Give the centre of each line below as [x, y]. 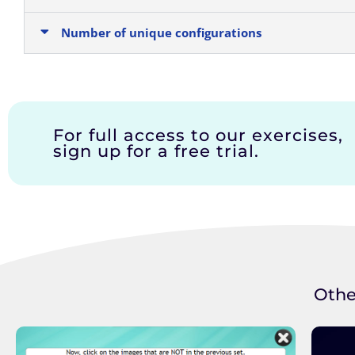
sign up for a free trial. [156, 151]
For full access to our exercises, [198, 135]
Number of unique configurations [161, 32]
